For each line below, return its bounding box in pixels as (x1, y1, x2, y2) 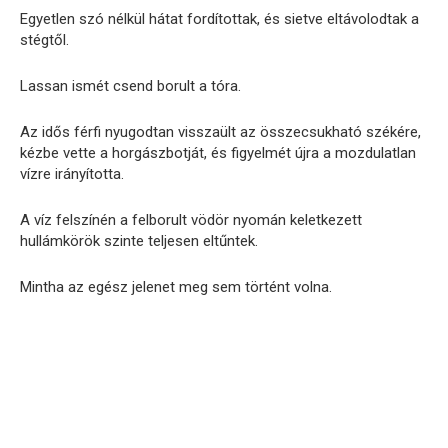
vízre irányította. (20, 165, 124, 184)
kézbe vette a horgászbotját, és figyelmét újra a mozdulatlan (20, 144, 416, 163)
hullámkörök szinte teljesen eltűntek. (20, 232, 258, 251)
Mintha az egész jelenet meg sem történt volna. (20, 278, 332, 297)
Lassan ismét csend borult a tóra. (20, 77, 241, 96)
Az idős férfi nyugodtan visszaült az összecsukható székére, (20, 123, 421, 142)
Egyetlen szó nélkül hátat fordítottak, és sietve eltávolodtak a (20, 10, 419, 29)
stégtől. (20, 31, 69, 50)
